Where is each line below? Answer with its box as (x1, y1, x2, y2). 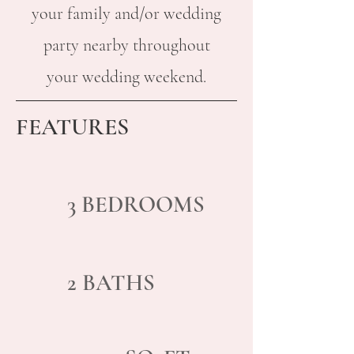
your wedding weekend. (47, 66, 206, 87)
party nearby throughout (43, 35, 210, 55)
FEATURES (16, 112, 129, 141)
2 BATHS (67, 269, 155, 296)
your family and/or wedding (32, 3, 221, 24)
